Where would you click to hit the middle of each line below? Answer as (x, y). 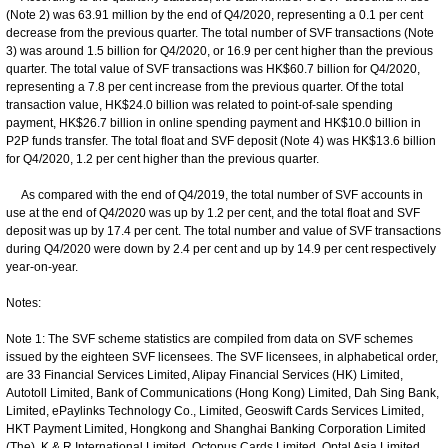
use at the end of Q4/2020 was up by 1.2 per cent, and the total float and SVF (213, 212)
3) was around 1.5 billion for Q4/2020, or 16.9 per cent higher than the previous (219, 50)
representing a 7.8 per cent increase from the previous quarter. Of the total (205, 86)
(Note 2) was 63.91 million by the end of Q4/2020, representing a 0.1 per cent (214, 14)
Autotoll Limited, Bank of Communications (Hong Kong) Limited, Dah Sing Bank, (222, 392)
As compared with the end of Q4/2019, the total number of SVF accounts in (214, 194)
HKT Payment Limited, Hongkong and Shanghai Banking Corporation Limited (216, 428)
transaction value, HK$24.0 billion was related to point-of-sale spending (199, 104)
